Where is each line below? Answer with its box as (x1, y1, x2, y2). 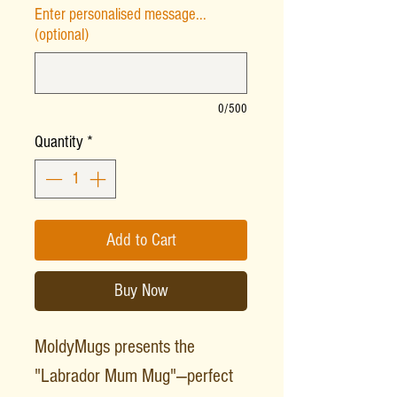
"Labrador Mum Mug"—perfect (35, 365, 233, 388)
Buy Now (113, 281, 168, 301)
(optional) (35, 25, 89, 44)
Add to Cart (105, 230, 176, 251)
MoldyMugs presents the (35, 336, 195, 359)
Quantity (35, 132, 83, 152)
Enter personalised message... (35, 4, 206, 24)
